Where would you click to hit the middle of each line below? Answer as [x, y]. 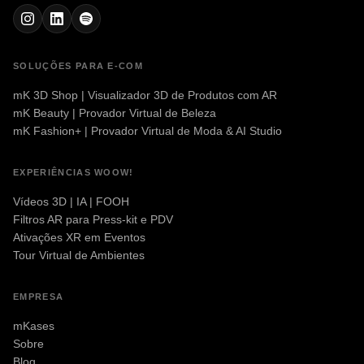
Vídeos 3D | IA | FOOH [71, 201]
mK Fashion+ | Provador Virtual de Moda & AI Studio [147, 131]
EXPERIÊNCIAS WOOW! [74, 172]
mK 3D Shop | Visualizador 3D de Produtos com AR [145, 95]
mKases [34, 326]
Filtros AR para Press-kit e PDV [93, 219]
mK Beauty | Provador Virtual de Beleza [115, 113]
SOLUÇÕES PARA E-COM [78, 66]
